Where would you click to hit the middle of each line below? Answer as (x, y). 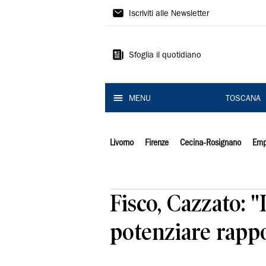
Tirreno (133, 34)
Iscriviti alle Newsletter (169, 14)
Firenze (156, 143)
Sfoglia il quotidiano (165, 56)
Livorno (122, 143)
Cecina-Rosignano (210, 143)
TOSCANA (243, 99)
